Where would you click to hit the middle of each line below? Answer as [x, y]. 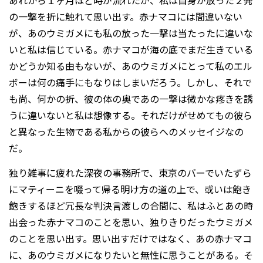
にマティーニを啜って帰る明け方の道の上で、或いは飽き [130, 189]
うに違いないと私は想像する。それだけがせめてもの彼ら [131, 115]
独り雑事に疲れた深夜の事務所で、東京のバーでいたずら [130, 173]
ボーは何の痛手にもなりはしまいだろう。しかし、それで [130, 82]
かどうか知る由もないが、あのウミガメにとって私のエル [131, 66]
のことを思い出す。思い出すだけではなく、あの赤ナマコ [130, 239]
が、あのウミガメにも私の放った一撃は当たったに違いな [131, 33]
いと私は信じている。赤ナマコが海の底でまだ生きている [131, 50]
